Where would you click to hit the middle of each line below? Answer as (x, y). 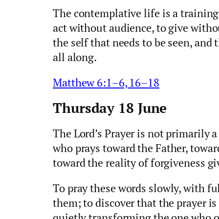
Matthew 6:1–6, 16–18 (106, 82)
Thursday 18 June (110, 108)
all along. (75, 57)
